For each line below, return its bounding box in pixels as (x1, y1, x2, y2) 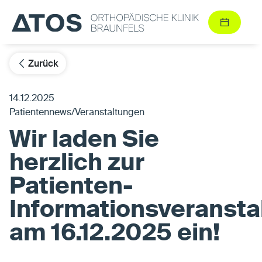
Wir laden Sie (9, 129, 159, 153)
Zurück (26, 57, 58, 70)
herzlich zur (9, 152, 144, 176)
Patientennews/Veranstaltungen (9, 108, 144, 118)
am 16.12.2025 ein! (9, 222, 220, 246)
